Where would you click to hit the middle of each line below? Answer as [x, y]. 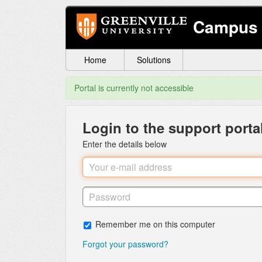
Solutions [154, 60]
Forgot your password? [125, 244]
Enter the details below [125, 144]
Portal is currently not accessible [134, 88]
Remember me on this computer [155, 224]
